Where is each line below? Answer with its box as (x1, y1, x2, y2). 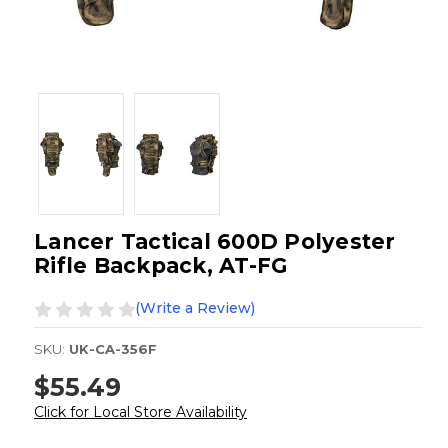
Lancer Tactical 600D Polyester (34, 229, 396, 255)
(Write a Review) (135, 299, 255, 318)
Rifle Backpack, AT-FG (34, 253, 288, 279)
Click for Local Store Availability (34, 402, 247, 421)
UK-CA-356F (69, 341, 157, 358)
